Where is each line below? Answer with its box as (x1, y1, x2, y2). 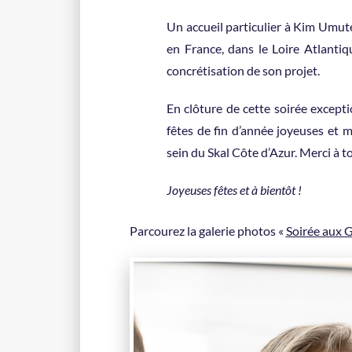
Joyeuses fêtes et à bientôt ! (167, 182, 302, 197)
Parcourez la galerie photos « (129, 223, 286, 238)
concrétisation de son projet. (167, 63, 320, 78)
